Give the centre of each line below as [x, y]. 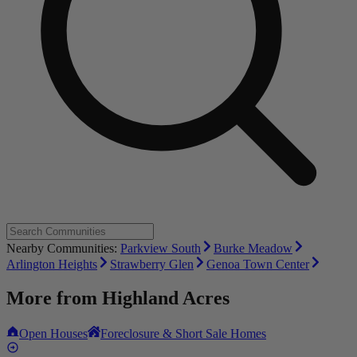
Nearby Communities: [63, 249]
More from [54, 298]
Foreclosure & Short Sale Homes [183, 333]
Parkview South [161, 249]
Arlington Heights [52, 265]
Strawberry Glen [152, 265]
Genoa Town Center [258, 265]
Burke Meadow [253, 249]
